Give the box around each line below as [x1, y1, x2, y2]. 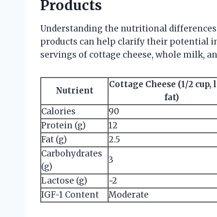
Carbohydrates [41, 148, 102, 159]
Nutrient [55, 85, 93, 96]
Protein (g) [41, 120, 86, 131]
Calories [41, 106, 76, 117]
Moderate [108, 189, 149, 200]
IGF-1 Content [41, 189, 99, 200]
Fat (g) [41, 134, 67, 145]
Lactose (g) [41, 175, 87, 186]
